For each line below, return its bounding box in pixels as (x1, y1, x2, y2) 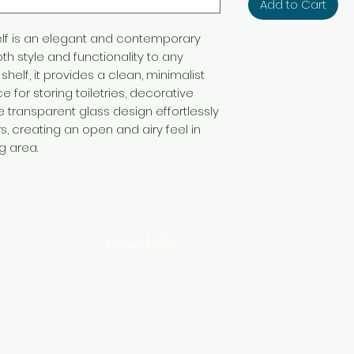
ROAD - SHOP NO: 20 (105, 292, 246, 313)
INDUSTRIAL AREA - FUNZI (105, 271, 269, 292)
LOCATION (105, 230, 175, 251)
